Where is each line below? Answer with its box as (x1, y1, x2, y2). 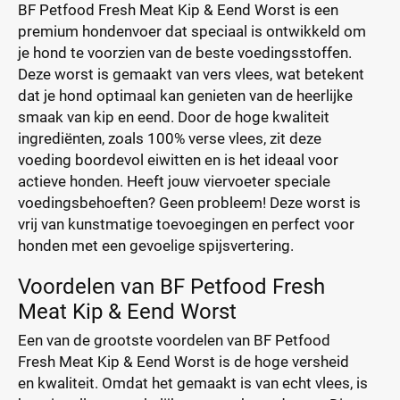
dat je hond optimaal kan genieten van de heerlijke (18, 87, 353, 104)
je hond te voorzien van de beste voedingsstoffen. (18, 44, 352, 62)
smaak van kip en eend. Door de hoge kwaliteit (18, 108, 329, 126)
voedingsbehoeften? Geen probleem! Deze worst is (18, 194, 361, 212)
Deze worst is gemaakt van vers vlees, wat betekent (18, 65, 364, 83)
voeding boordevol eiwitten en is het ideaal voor (18, 151, 338, 169)
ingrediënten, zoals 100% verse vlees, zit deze (18, 129, 321, 147)
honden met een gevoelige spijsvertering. (18, 237, 294, 254)
